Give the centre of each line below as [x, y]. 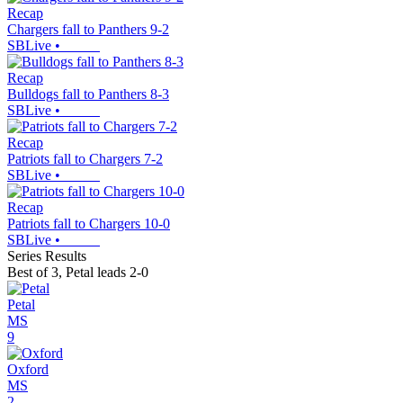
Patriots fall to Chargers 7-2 [85, 159]
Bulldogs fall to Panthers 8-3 [88, 94]
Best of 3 [33, 273]
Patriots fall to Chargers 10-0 [89, 224]
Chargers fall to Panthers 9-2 [88, 30]
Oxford [28, 370]
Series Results [47, 256]
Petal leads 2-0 [107, 273]
